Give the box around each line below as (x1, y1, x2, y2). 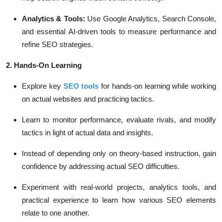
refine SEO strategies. (22, 40, 93, 49)
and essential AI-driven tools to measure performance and (22, 27, 216, 36)
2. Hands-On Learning (6, 61, 82, 69)
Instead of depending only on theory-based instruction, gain (22, 149, 216, 158)
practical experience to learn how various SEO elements (22, 196, 216, 204)
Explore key (22, 82, 63, 90)
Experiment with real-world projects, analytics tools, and (22, 183, 216, 191)
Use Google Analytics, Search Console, (87, 14, 217, 23)
